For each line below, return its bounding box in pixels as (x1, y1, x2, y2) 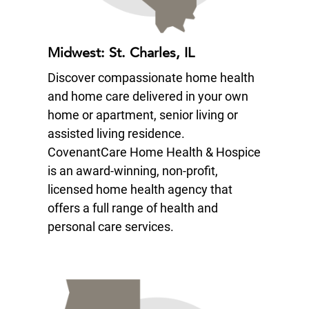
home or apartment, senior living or (47, 108, 238, 123)
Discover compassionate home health (47, 70, 255, 86)
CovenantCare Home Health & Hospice (47, 145, 261, 160)
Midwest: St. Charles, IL (47, 44, 195, 61)
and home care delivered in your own (47, 89, 248, 104)
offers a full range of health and (47, 201, 218, 216)
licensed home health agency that (47, 182, 232, 197)
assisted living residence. (47, 126, 185, 141)
